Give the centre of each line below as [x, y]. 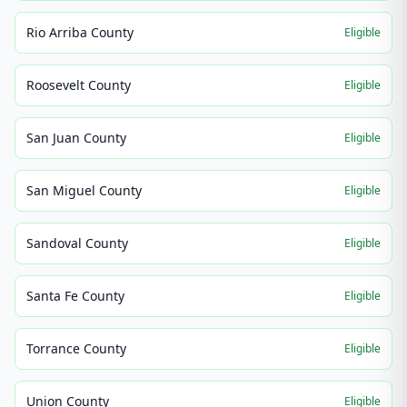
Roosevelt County [79, 85]
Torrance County [76, 348]
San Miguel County [84, 190]
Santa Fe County [75, 296]
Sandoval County [77, 243]
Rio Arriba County [80, 32]
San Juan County [76, 138]
